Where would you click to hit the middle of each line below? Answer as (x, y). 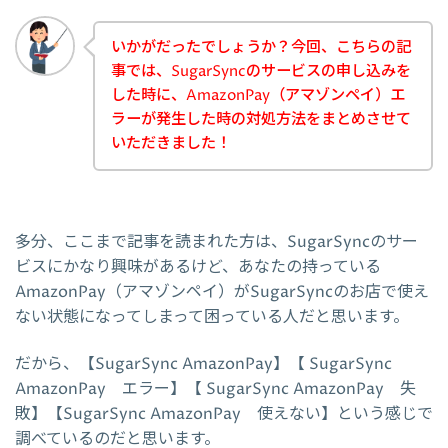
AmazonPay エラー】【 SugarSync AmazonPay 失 (215, 388)
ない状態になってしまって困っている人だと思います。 (212, 316)
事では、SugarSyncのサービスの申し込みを (261, 72)
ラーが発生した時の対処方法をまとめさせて (261, 120)
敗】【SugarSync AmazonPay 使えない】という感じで (224, 413)
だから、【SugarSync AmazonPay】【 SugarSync (203, 363)
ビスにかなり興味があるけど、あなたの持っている (198, 266)
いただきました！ (171, 144)
